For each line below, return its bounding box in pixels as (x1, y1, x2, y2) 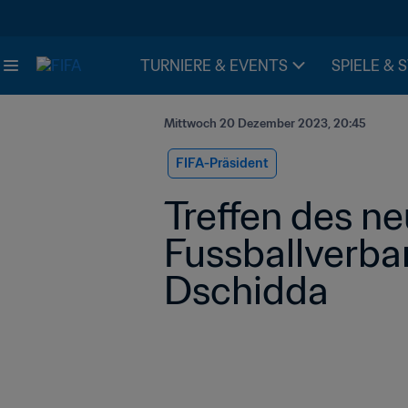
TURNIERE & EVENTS (140, 56, 288, 75)
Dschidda (164, 266, 329, 314)
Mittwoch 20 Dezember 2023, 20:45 (164, 116, 366, 131)
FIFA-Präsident (176, 155, 269, 171)
